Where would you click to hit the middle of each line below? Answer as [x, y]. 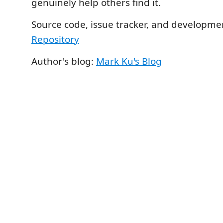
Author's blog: [64, 61]
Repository [55, 39]
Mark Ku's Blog [129, 61]
